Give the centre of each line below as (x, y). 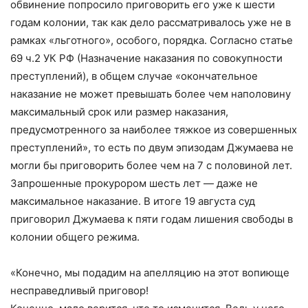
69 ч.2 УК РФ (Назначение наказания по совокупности (146, 58)
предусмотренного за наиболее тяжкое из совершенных (154, 130)
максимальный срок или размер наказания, (119, 112)
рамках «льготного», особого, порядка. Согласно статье (152, 41)
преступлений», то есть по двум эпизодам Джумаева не (152, 148)
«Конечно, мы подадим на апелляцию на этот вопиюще (150, 273)
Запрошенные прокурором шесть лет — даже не (134, 184)
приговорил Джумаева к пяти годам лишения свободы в (152, 219)
